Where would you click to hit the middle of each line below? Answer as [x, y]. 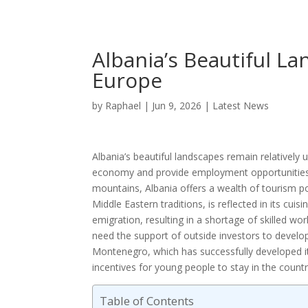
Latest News [241, 105]
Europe [128, 80]
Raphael [123, 105]
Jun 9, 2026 [177, 105]
